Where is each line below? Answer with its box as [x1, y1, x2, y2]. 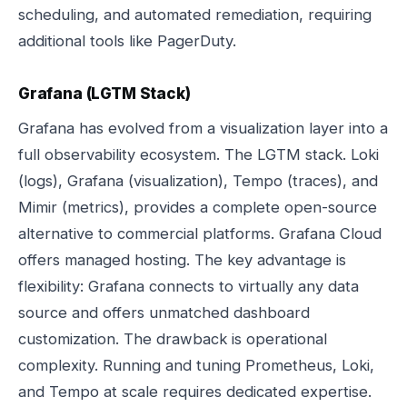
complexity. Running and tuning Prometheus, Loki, [18, 356, 374, 374]
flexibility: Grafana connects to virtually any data [18, 277, 359, 295]
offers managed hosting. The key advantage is [18, 251, 346, 269]
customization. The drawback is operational [18, 330, 327, 348]
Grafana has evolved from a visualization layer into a [18, 119, 388, 137]
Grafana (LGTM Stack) [18, 84, 191, 103]
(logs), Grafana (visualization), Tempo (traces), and [18, 172, 378, 190]
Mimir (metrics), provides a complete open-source [18, 198, 377, 216]
